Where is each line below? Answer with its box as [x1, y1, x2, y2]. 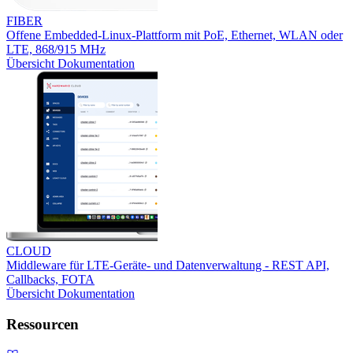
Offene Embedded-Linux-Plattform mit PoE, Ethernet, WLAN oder [6, 28, 343, 43]
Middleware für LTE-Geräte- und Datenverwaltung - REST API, [6, 258, 329, 273]
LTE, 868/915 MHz [6, 43, 106, 57]
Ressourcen [6, 315, 79, 333]
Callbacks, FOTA [6, 273, 95, 287]
